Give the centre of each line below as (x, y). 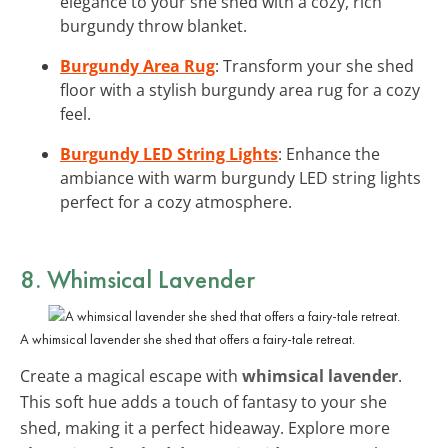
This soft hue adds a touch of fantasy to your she (203, 401)
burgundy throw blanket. (153, 25)
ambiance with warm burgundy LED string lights (240, 177)
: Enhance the (329, 153)
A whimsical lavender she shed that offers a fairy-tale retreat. (187, 338)
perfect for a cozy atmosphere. (176, 201)
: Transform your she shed (314, 65)
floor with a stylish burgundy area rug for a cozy (240, 89)
